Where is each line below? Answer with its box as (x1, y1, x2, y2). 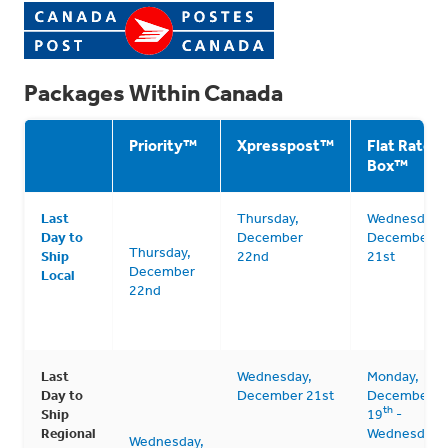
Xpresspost (237, 134, 320, 155)
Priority (129, 134, 183, 155)
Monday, (367, 366, 419, 385)
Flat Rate (367, 134, 432, 155)
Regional (41, 423, 96, 442)
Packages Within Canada (24, 77, 283, 107)
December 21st (237, 385, 334, 404)
